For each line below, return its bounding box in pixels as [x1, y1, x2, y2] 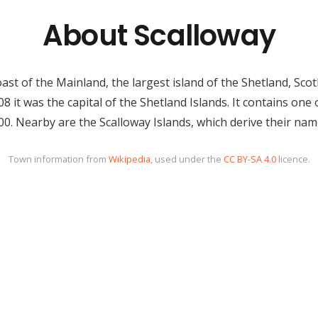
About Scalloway [43, 16, 275, 55]
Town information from [8, 153, 109, 165]
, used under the [150, 153, 224, 165]
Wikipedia [108, 153, 150, 165]
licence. [275, 153, 310, 165]
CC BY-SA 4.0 [223, 153, 276, 165]
